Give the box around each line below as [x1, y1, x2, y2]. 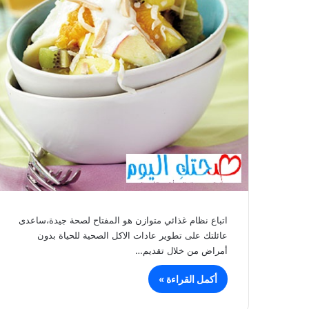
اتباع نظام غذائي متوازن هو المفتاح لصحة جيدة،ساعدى [19, 214, 228, 226]
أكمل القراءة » [159, 272, 217, 285]
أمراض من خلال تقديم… [135, 244, 228, 256]
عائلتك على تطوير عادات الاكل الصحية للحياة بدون [37, 229, 228, 241]
